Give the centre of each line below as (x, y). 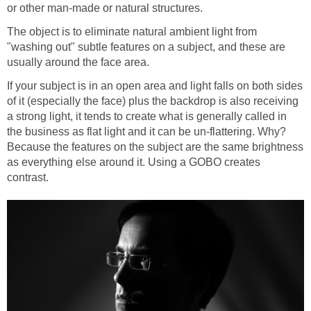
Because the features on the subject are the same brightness (155, 147)
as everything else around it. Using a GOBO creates (134, 162)
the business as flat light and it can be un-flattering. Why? (146, 132)
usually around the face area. (78, 62)
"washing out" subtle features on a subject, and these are (146, 47)
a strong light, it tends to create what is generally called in (147, 117)
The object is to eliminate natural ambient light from (132, 32)
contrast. (28, 178)
